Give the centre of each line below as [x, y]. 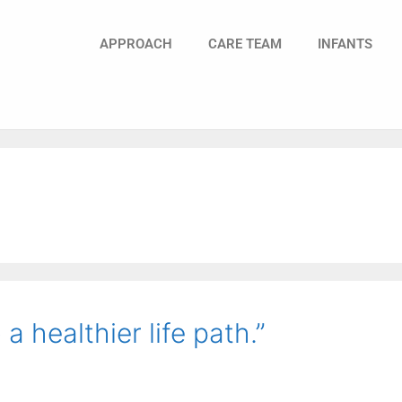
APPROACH [136, 44]
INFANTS [345, 44]
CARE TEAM [245, 44]
